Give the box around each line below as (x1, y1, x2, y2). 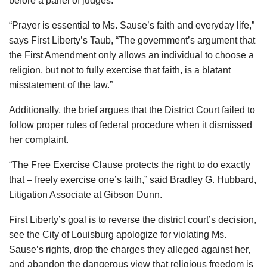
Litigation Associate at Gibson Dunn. (9, 189, 162, 200)
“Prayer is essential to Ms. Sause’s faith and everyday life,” (9, 20, 254, 30)
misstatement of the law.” (9, 79, 113, 90)
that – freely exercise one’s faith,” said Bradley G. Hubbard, (9, 174, 256, 185)
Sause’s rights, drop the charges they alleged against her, (9, 244, 250, 254)
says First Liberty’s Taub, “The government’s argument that (9, 35, 255, 45)
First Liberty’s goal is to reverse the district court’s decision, (9, 214, 256, 225)
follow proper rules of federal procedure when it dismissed (9, 119, 252, 130)
